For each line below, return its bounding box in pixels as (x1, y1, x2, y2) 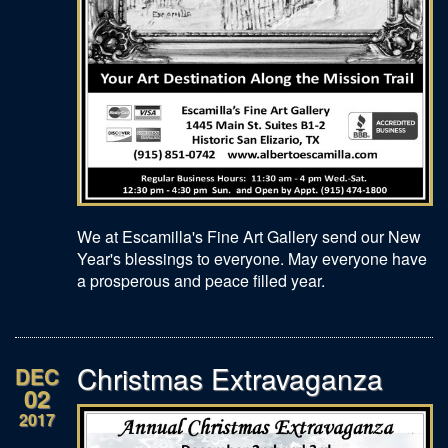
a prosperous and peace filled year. (77, 268, 325, 292)
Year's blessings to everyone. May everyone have (77, 246, 427, 270)
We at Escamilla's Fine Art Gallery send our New (77, 224, 421, 248)
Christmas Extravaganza (77, 357, 391, 398)
